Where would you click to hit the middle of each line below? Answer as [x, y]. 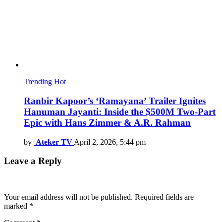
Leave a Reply [33, 161]
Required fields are [164, 197]
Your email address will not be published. [68, 197]
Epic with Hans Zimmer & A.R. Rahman [107, 122]
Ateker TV [54, 142]
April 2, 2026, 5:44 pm [110, 142]
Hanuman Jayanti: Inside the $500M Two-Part [120, 111]
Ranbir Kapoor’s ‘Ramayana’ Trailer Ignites [115, 101]
